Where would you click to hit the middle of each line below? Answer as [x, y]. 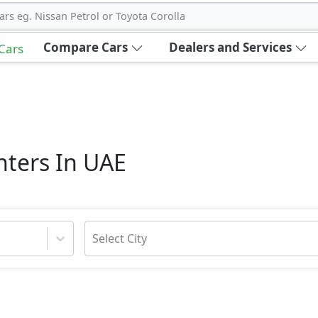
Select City [119, 238]
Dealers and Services [230, 47]
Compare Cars [85, 47]
